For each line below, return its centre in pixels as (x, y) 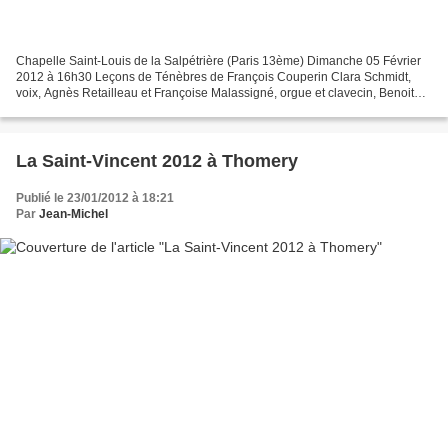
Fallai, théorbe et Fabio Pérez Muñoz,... (122, 108)
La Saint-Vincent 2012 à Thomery (157, 160)
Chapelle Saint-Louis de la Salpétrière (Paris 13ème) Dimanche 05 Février (218, 60)
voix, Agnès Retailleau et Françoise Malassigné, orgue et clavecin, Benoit (215, 92)
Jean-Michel (73, 213)
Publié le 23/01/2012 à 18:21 (95, 197)
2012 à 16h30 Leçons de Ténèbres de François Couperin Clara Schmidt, (213, 76)
